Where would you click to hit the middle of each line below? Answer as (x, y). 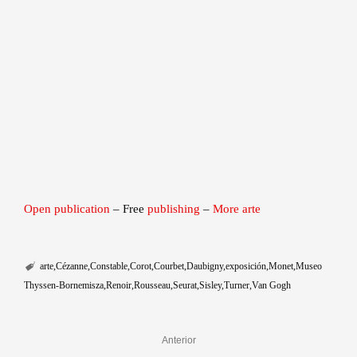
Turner (237, 286)
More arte (237, 209)
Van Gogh (271, 286)
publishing (174, 209)
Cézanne (71, 267)
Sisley (210, 286)
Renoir (119, 286)
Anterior (178, 341)
